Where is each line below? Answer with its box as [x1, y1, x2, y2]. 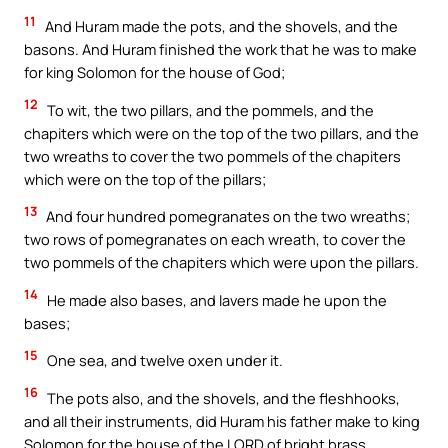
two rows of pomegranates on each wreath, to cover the [24, 229, 406, 250]
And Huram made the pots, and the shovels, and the [42, 15, 398, 36]
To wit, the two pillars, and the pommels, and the [44, 99, 374, 120]
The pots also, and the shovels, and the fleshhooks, [44, 387, 400, 408]
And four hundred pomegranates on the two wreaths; [43, 206, 410, 227]
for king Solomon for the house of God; [24, 61, 285, 82]
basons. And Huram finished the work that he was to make [24, 38, 417, 59]
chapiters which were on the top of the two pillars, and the [24, 122, 419, 143]
